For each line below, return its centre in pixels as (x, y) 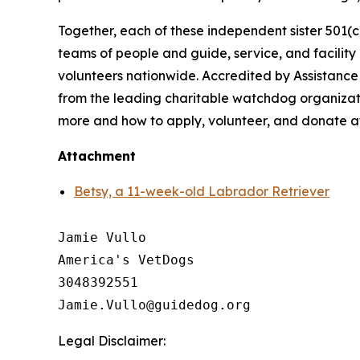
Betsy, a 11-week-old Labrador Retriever (202, 191)
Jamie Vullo (102, 237)
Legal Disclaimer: (112, 340)
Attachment (97, 155)
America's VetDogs (130, 260)
